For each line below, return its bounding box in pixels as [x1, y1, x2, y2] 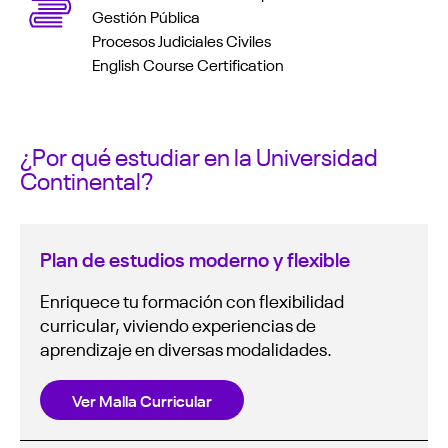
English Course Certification [92, 53, 284, 76]
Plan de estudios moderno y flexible [40, 244, 350, 273]
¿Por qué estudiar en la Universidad [20, 139, 378, 173]
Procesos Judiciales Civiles [92, 29, 271, 52]
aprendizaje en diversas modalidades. [40, 336, 332, 361]
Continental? [20, 163, 153, 197]
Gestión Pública [92, 5, 200, 28]
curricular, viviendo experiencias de [40, 312, 316, 337]
